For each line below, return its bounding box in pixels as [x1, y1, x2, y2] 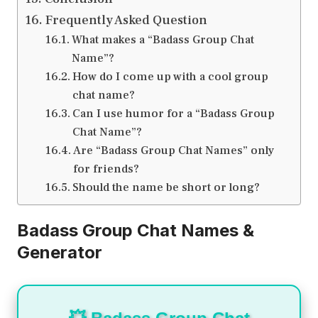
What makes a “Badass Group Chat [71, 32, 254, 48]
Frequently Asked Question [45, 12, 207, 29]
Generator [17, 242, 102, 263]
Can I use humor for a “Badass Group [72, 106, 275, 121]
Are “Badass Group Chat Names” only [72, 143, 274, 158]
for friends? [72, 161, 139, 177]
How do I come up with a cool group [72, 69, 268, 84]
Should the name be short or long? [72, 180, 260, 195]
